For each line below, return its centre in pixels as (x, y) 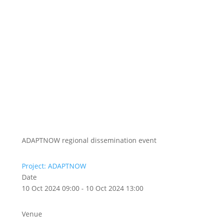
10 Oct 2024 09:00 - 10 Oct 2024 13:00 (82, 188)
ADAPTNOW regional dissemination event (89, 140)
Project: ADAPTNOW (54, 166)
